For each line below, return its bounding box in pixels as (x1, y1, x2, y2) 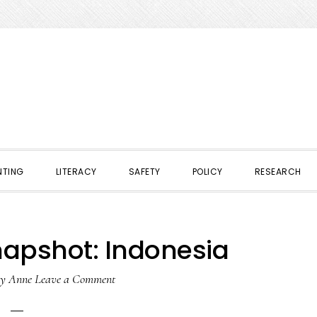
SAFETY (128, 166, 161, 178)
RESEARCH (254, 166, 301, 178)
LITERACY (55, 166, 97, 178)
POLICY (192, 166, 223, 178)
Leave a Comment (35, 271, 115, 287)
